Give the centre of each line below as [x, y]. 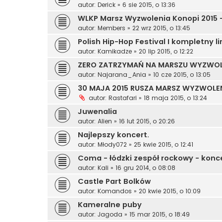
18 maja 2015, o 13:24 [175, 98]
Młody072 [112, 145]
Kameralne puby [110, 205]
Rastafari [123, 98]
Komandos [115, 191]
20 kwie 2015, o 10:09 [170, 191]
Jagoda [110, 215]
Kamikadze [115, 52]
